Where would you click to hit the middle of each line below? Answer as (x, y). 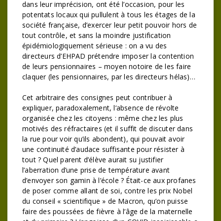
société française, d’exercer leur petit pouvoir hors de (110, 25)
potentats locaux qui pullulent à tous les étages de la (109, 15)
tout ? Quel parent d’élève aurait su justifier (93, 160)
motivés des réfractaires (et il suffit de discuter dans (108, 129)
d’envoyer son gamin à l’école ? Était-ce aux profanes (109, 180)
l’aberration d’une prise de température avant (96, 170)
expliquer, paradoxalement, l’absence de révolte (101, 108)
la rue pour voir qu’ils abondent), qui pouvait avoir (104, 139)
